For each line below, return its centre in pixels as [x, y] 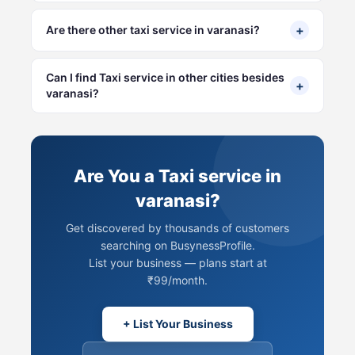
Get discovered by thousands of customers [177, 227]
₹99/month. [177, 280]
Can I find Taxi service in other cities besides [165, 77]
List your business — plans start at [177, 262]
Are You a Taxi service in [177, 176]
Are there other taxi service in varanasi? [153, 29]
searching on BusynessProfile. [177, 245]
